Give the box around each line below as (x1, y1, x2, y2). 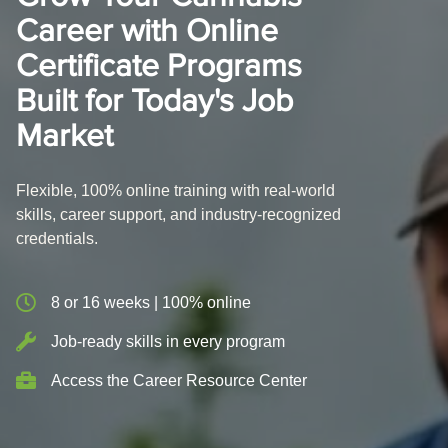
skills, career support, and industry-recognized (16, 206, 341, 224)
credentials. (16, 230, 98, 248)
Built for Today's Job (16, 82, 293, 122)
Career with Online (16, 12, 278, 52)
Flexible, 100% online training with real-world (16, 182, 335, 200)
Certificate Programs (16, 47, 302, 87)
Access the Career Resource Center (51, 372, 307, 390)
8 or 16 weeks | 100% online (51, 294, 251, 312)
